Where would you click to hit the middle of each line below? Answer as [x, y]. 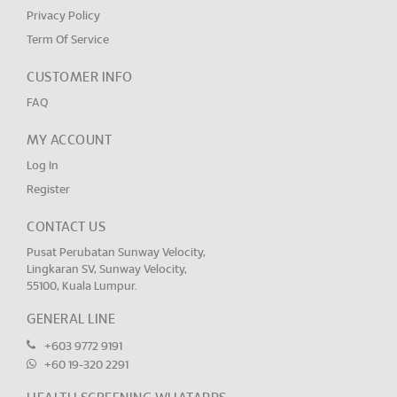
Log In [43, 166]
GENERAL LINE [71, 319]
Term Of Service [68, 40]
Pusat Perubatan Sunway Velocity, [116, 253]
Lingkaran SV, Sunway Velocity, [107, 270]
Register [48, 190]
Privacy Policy [63, 16]
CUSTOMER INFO [80, 78]
